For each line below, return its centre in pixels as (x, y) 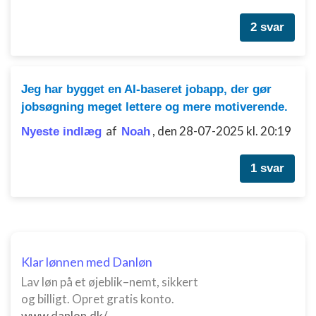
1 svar (267, 168)
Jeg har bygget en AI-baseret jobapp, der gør (146, 89)
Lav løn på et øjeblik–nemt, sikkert (110, 282)
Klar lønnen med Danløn (87, 262)
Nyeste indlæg (61, 132)
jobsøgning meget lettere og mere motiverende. (154, 107)
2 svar (267, 27)
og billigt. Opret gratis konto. (98, 299)
